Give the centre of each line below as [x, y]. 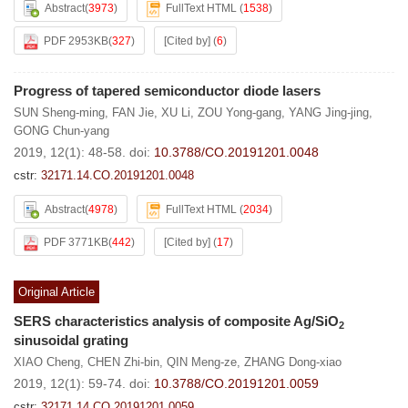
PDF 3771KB [76, 242]
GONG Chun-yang [61, 131]
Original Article [56, 292]
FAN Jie [133, 112]
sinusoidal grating [71, 340]
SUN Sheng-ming [59, 112]
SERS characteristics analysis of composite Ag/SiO [176, 321]
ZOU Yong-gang [240, 112]
